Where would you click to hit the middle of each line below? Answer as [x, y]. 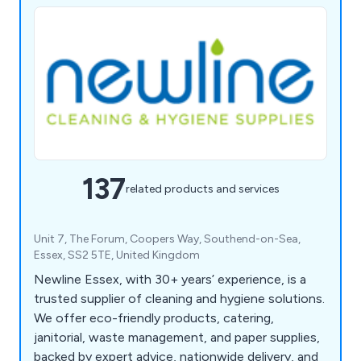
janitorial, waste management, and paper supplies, [177, 337]
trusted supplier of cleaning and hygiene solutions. [179, 298]
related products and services [202, 189]
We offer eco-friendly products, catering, [154, 317]
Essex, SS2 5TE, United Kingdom [117, 255]
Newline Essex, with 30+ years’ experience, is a [170, 279]
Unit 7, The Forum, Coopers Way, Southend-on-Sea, [167, 239]
